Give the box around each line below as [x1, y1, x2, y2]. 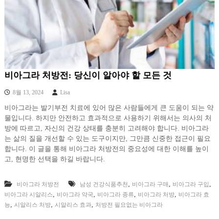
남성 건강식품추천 [79, 180, 128, 188]
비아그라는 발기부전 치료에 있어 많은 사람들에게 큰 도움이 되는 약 [4, 104, 214, 111]
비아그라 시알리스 [4, 191, 53, 198]
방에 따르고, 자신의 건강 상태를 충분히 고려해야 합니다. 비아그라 [4, 124, 209, 132]
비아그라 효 [178, 191, 209, 198]
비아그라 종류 [97, 191, 134, 198]
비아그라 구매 [131, 180, 169, 188]
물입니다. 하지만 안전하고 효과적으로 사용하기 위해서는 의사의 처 [4, 114, 212, 122]
